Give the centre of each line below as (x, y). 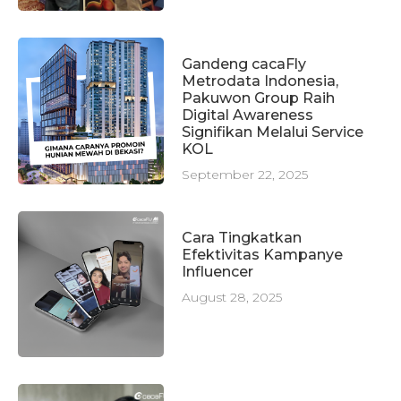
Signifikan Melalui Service (273, 132)
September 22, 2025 (245, 175)
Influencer (218, 271)
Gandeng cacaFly (244, 64)
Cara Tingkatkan (242, 237)
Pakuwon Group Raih (259, 98)
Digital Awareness (248, 115)
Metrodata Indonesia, (260, 81)
